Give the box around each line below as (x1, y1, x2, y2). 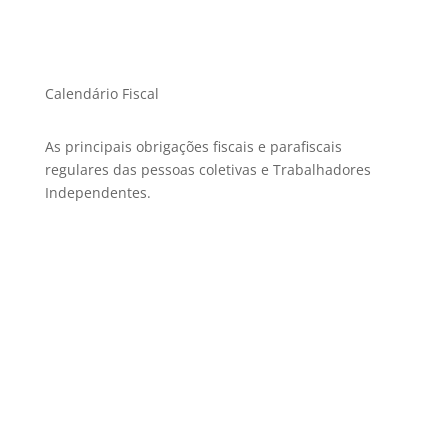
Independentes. (44, 183, 151, 202)
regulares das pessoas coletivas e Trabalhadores (44, 160, 371, 179)
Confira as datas (148, 245, 299, 272)
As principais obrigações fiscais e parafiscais (44, 137, 342, 156)
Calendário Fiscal (44, 84, 159, 103)
